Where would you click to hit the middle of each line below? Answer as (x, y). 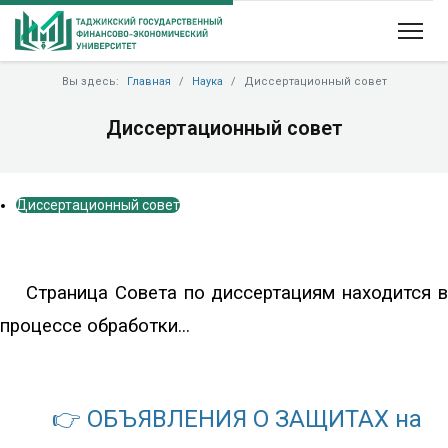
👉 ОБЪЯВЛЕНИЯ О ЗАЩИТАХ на (237, 418)
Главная (148, 81)
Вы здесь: (93, 81)
